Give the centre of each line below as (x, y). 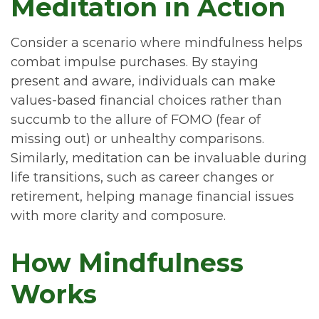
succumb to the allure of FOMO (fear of (136, 120)
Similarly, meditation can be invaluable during (159, 158)
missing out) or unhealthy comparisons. (137, 139)
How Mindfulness (127, 263)
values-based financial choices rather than (146, 100)
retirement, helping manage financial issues (152, 197)
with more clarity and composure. (118, 216)
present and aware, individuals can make (143, 81)
